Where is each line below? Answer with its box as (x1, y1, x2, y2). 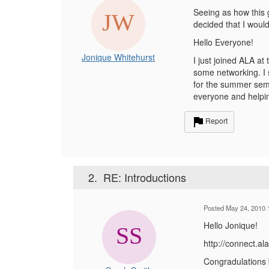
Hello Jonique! (203, 219, 258, 231)
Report (205, 115, 228, 126)
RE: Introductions (103, 169, 186, 185)
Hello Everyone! (193, 36, 253, 48)
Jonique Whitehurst (82, 51, 155, 63)
